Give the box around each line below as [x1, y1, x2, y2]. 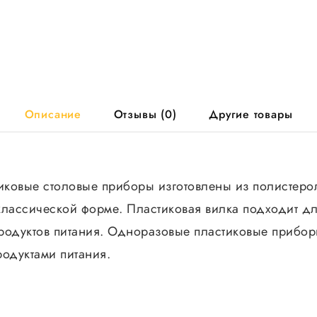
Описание [24, 106, 81, 122]
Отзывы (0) [113, 106, 177, 122]
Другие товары [209, 106, 293, 122]
